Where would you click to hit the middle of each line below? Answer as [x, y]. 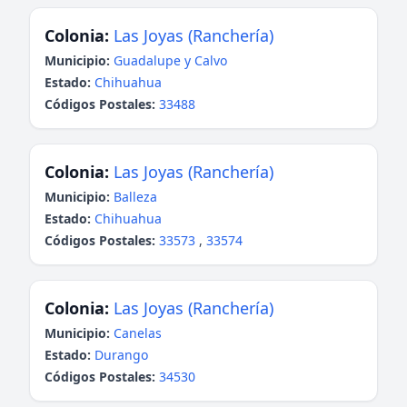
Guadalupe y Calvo [170, 60]
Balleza [135, 197]
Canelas [138, 333]
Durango [121, 355]
